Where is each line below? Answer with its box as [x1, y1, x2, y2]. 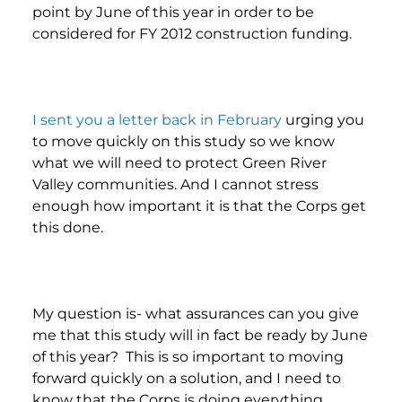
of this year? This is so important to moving [32, 347, 344, 365]
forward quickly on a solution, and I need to [32, 369, 341, 387]
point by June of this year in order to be [32, 3, 314, 21]
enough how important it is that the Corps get [32, 197, 366, 214]
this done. [32, 218, 103, 236]
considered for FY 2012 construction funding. [32, 24, 352, 42]
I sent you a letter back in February [32, 110, 282, 128]
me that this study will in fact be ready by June [32, 326, 368, 344]
